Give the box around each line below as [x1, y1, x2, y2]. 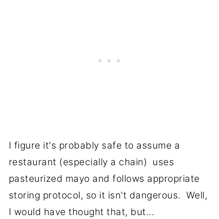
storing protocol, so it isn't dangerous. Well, [8, 190, 208, 201]
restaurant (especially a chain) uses [8, 156, 175, 168]
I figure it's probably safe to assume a [8, 140, 180, 152]
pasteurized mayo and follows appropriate [8, 173, 200, 185]
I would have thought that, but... [8, 206, 154, 218]
